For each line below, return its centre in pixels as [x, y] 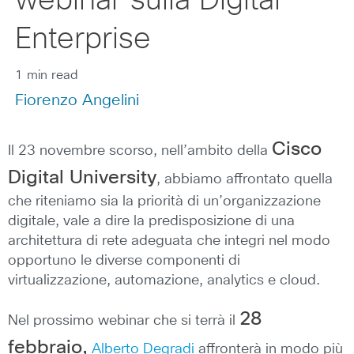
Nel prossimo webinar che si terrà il [124, 321]
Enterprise [83, 40]
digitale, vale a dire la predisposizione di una [151, 221]
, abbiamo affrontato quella [245, 179]
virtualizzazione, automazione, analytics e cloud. [164, 281]
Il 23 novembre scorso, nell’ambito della [140, 151]
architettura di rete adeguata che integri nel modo [169, 241]
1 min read [46, 75]
